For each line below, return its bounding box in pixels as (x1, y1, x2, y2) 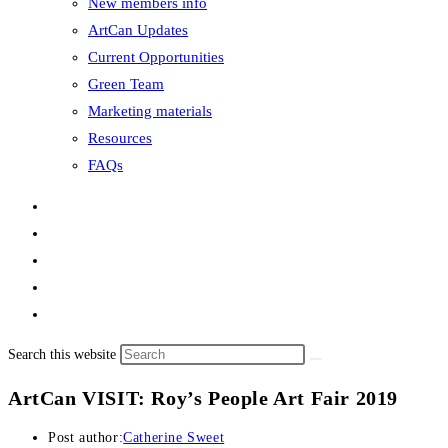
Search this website (8, 347, 120, 362)
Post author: (48, 430, 124, 446)
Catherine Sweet (123, 430, 225, 446)
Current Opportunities (88, 49, 224, 65)
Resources (88, 130, 152, 146)
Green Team (88, 76, 164, 92)
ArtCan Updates (88, 22, 188, 38)
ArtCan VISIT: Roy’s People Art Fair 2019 (8, 386, 398, 409)
